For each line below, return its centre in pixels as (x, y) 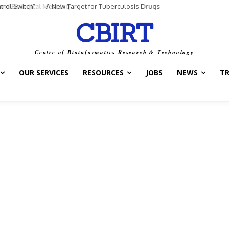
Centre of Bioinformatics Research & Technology (114, 52)
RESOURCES (103, 72)
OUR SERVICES (44, 72)
